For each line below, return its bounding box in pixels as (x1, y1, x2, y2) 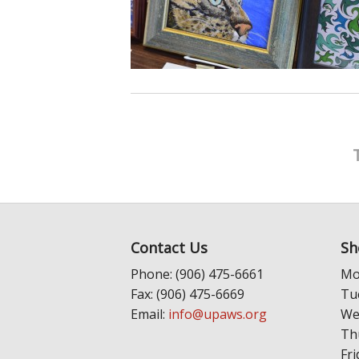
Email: (131, 305, 168, 324)
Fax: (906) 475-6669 (131, 285, 244, 304)
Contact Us (131, 238, 208, 258)
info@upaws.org (168, 305, 267, 324)
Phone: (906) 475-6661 (131, 265, 264, 284)
